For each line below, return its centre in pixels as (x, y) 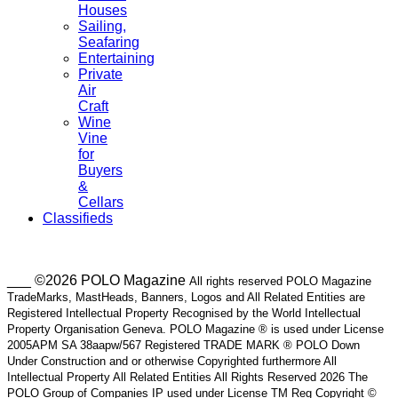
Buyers (100, 171)
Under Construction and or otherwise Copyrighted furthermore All (172, 362)
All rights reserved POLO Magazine (280, 282)
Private (100, 75)
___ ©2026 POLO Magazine (98, 281)
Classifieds (78, 219)
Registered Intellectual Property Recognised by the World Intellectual (184, 314)
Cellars (101, 203)
